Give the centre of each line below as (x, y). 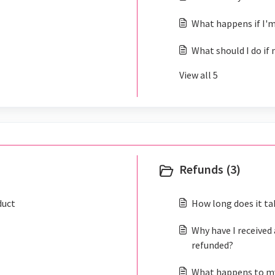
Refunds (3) (210, 169)
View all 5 (199, 75)
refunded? (212, 245)
